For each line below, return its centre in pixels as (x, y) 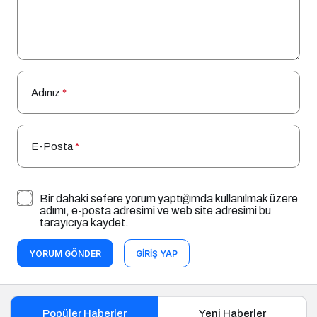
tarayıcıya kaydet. (84, 223)
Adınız (46, 93)
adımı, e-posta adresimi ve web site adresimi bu (155, 211)
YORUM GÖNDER (65, 254)
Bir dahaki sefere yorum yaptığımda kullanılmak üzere (169, 199)
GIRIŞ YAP (157, 254)
